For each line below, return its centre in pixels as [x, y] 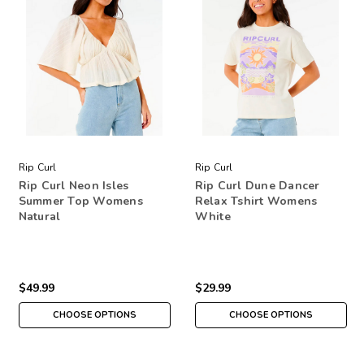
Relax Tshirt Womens [256, 201]
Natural [39, 216]
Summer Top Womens [80, 201]
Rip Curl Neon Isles [74, 185]
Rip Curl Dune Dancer [257, 185]
